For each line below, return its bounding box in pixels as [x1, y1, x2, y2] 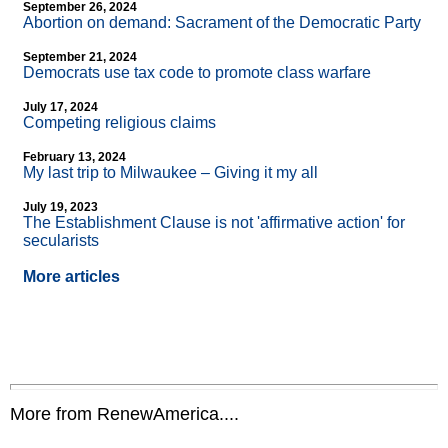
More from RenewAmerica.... [10, 404, 239, 425]
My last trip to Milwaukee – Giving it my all [23, 164, 318, 182]
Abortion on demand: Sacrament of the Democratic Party [23, 14, 421, 32]
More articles [23, 268, 120, 286]
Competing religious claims [23, 114, 216, 132]
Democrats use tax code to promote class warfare [23, 64, 371, 82]
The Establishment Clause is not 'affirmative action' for [23, 214, 405, 232]
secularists [23, 232, 99, 250]
